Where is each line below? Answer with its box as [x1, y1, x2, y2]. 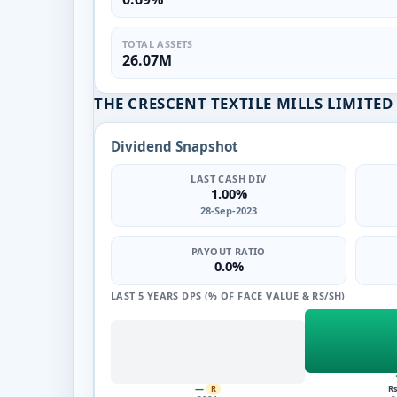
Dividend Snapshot [111, 136, 238, 155]
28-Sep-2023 [200, 203, 257, 217]
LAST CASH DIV [191, 171, 267, 185]
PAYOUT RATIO [191, 245, 266, 258]
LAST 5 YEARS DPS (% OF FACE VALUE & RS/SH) [111, 288, 346, 302]
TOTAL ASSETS [122, 36, 193, 51]
